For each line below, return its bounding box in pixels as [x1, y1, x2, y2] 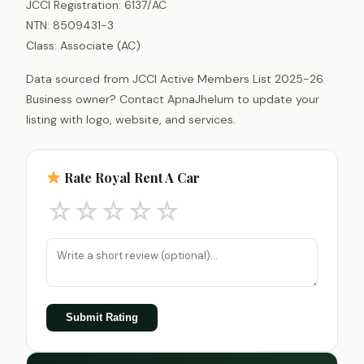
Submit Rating [66, 311, 138, 324]
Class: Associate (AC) [26, 37, 141, 53]
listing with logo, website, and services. [26, 111, 236, 127]
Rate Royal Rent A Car [61, 168, 201, 186]
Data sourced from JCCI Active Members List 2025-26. [26, 71, 325, 86]
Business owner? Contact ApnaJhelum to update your [26, 91, 319, 106]
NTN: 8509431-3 [26, 17, 114, 32]
